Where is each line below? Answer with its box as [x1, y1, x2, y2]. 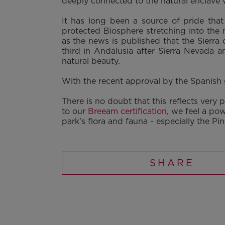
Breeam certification [87, 106, 167, 116]
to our [61, 106, 88, 116]
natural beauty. [61, 56, 120, 66]
